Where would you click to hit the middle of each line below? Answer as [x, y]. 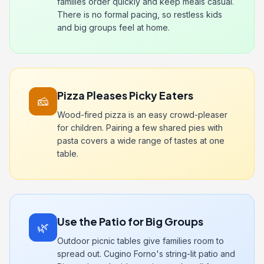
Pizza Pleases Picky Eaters [125, 95]
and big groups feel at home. [113, 27]
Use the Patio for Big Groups [130, 221]
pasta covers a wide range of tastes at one [141, 141]
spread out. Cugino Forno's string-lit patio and [146, 254]
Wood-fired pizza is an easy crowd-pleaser [142, 115]
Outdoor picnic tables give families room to [141, 241]
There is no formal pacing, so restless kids [140, 14]
